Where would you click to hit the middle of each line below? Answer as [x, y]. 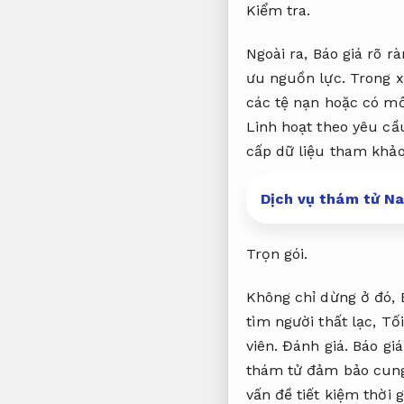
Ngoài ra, [279, 53]
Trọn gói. [277, 254]
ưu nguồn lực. [295, 78]
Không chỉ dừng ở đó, [323, 298]
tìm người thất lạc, [313, 322]
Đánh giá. [316, 346]
